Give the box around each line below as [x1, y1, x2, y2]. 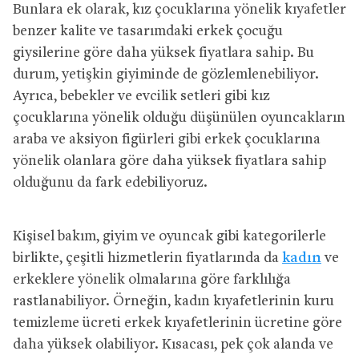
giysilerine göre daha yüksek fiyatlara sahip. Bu [13, 45, 314, 61]
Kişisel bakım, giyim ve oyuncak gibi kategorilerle [13, 228, 326, 244]
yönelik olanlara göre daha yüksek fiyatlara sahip [13, 153, 326, 169]
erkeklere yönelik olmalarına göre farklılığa [13, 272, 291, 288]
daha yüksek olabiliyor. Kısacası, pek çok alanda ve [13, 337, 333, 353]
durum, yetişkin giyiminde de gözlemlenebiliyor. [13, 67, 319, 83]
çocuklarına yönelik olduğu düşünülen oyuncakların [13, 110, 345, 126]
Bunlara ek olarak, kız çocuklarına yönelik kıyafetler [13, 2, 346, 18]
